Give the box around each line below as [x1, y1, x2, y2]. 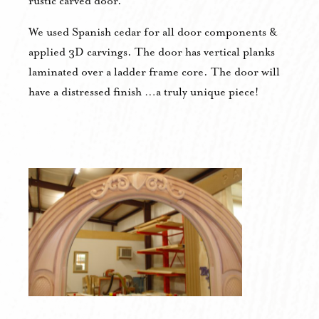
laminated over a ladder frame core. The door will [28, 66, 280, 79]
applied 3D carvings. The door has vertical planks [28, 46, 275, 59]
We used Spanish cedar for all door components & [28, 26, 278, 39]
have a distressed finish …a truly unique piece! [28, 85, 259, 99]
